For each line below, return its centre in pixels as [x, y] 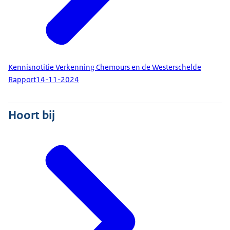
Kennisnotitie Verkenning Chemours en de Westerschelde [105, 67]
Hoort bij [32, 115]
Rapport [22, 80]
